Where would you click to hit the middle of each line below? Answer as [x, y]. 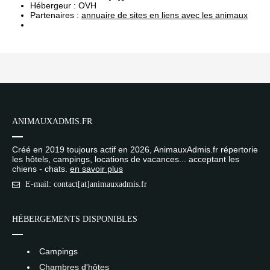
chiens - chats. [41, 169]
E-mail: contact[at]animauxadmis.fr [86, 184]
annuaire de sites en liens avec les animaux [165, 15]
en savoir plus [96, 169]
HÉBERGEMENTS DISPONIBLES [75, 219]
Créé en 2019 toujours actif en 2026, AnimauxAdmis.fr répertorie [135, 149]
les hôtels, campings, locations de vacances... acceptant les [126, 159]
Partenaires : [55, 15]
